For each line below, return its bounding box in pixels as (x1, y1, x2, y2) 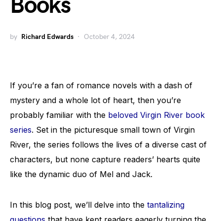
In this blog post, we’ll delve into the (10, 200, 147, 210)
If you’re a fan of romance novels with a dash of (10, 80, 192, 90)
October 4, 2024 (84, 33, 135, 41)
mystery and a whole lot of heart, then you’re (10, 95, 181, 105)
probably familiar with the (10, 110, 108, 120)
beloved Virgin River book (108, 110, 205, 120)
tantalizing (147, 200, 184, 210)
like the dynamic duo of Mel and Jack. (10, 169, 152, 179)
